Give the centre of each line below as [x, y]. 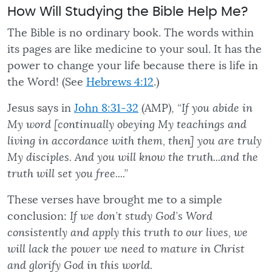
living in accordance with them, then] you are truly [134, 141]
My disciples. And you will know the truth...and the [133, 158]
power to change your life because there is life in [133, 66]
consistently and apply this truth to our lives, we [127, 233]
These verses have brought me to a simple [115, 200]
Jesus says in [41, 108]
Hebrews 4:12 [120, 82]
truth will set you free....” [68, 174]
